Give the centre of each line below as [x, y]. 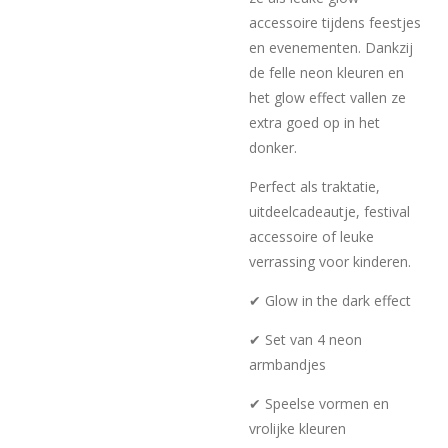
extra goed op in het [314, 122]
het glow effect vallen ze [327, 97]
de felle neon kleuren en [326, 72]
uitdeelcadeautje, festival [329, 211]
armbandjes [287, 364]
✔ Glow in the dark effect [330, 300]
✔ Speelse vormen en [319, 403]
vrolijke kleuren [297, 428]
